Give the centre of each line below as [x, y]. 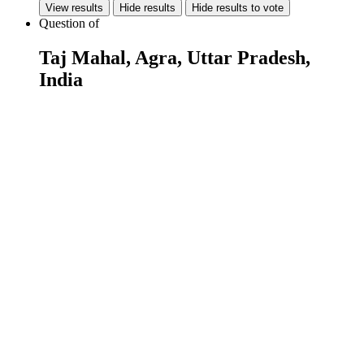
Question [64, 24]
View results [74, 8]
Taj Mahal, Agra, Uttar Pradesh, [175, 58]
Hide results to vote [238, 8]
